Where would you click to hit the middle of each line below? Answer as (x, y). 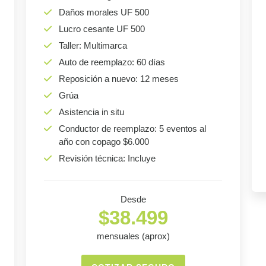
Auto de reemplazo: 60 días (112, 62)
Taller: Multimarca (93, 46)
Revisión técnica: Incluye (107, 159)
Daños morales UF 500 (104, 12)
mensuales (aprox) (133, 236)
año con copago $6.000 (104, 142)
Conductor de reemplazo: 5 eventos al (132, 129)
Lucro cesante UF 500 (102, 29)
